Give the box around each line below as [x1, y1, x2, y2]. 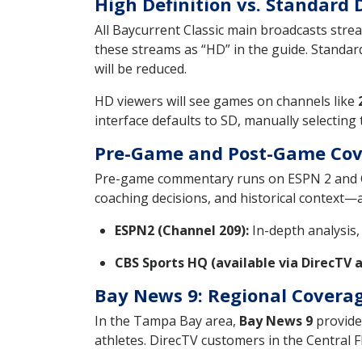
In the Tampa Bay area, [95, 311, 239, 330]
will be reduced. [95, 59, 187, 78]
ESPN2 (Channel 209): [115, 221, 249, 239]
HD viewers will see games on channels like [95, 91, 358, 110]
